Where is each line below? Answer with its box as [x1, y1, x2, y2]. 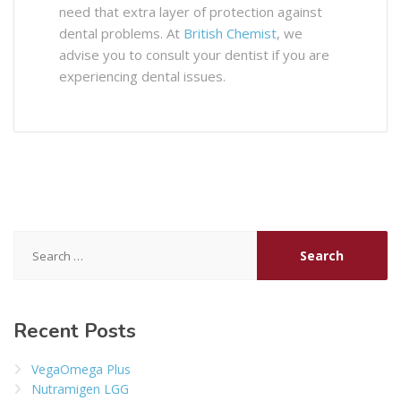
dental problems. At [59, 24, 183, 43]
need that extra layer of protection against [59, 3, 322, 21]
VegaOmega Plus [31, 361, 131, 379]
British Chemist [183, 24, 277, 43]
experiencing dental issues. [59, 67, 226, 86]
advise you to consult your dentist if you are [59, 46, 329, 64]
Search [13, 231, 56, 249]
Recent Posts [13, 318, 136, 346]
